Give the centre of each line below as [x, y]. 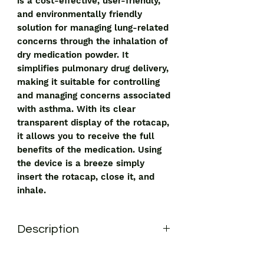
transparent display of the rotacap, [93, 123]
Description [48, 230]
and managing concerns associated [94, 96]
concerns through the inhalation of [93, 42]
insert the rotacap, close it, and [86, 177]
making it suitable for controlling [88, 82]
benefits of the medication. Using [89, 150]
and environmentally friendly [80, 14]
